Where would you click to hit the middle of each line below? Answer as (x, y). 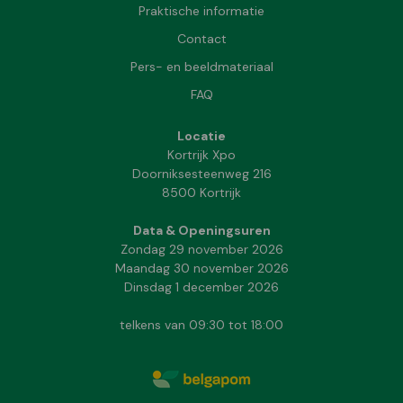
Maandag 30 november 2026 (201, 268)
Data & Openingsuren (201, 230)
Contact (201, 38)
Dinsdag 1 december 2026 (201, 287)
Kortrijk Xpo (201, 154)
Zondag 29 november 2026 (201, 249)
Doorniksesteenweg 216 (201, 173)
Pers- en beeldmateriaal (201, 66)
